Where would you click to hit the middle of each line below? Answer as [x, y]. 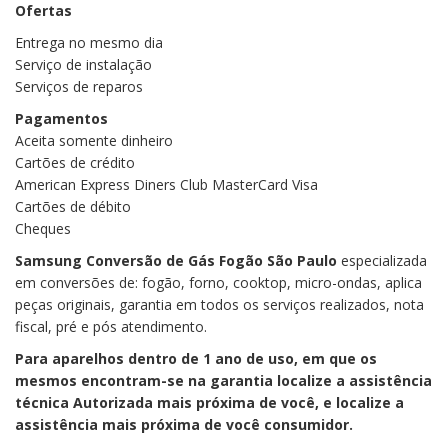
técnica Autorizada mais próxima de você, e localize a [209, 402]
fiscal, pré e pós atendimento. [111, 326]
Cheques [43, 228]
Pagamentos [61, 118]
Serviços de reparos [79, 86]
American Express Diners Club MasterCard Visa [166, 184]
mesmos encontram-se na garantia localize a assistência [223, 380]
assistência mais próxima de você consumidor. [184, 424]
